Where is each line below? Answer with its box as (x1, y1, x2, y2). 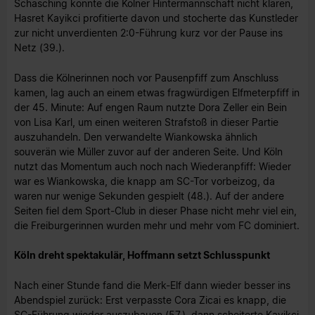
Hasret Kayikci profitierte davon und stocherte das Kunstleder (14, 12, 298, 25)
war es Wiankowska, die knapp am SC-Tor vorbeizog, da (14, 174, 275, 187)
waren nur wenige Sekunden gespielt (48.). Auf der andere (14, 189, 284, 202)
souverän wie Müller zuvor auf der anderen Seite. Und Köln (14, 145, 283, 157)
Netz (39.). (14, 41, 65, 54)
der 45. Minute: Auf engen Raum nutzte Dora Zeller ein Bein (14, 101, 287, 113)
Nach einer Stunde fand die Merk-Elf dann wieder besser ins (14, 278, 290, 291)
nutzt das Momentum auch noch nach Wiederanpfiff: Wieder (14, 160, 291, 172)
